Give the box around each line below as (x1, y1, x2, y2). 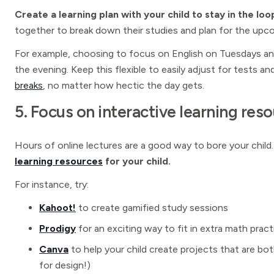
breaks (15, 80, 43, 91)
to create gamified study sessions (78, 202, 228, 213)
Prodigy (39, 223, 76, 234)
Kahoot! (39, 202, 76, 213)
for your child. (103, 155, 171, 167)
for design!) (39, 259, 91, 271)
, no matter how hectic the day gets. (43, 80, 204, 91)
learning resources (15, 155, 103, 167)
